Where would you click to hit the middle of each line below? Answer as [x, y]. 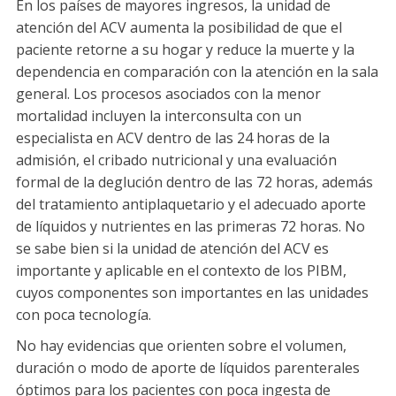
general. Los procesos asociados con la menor [168, 94]
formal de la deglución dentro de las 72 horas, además [194, 183]
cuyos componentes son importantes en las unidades [192, 293]
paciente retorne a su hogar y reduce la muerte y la [185, 50]
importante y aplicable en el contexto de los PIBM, [181, 271]
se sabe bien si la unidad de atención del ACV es [172, 249]
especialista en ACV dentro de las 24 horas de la [173, 138]
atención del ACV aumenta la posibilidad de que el [179, 28]
